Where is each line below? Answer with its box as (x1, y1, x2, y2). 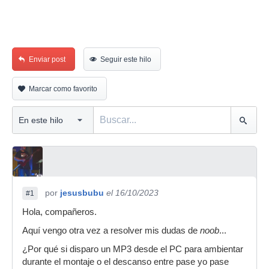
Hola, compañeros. (22, 207, 97, 217)
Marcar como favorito (29, 85, 97, 93)
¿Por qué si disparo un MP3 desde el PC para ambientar (22, 244, 243, 254)
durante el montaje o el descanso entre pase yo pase (22, 257, 229, 267)
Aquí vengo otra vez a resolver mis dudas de (22, 226, 200, 235)
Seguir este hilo (100, 55, 151, 64)
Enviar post (29, 55, 65, 64)
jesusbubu (60, 188, 104, 198)
